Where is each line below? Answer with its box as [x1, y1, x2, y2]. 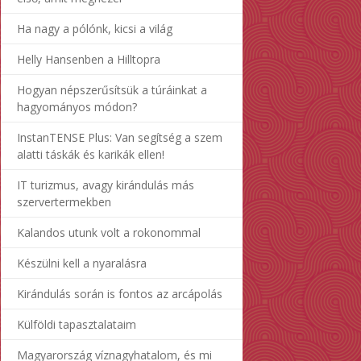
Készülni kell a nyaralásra [17, 255, 147, 271]
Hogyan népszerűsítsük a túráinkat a [17, 81, 207, 98]
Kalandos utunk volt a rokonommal [17, 224, 201, 240]
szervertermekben [17, 193, 111, 210]
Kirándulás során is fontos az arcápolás [17, 285, 222, 301]
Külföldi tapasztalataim [17, 316, 136, 332]
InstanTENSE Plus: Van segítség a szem [17, 129, 222, 145]
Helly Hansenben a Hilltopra [17, 51, 160, 67]
